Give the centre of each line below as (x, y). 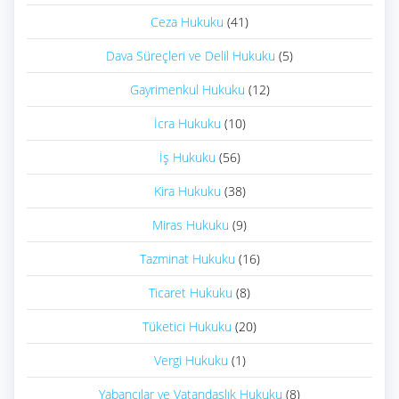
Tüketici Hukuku (187, 327)
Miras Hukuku (191, 225)
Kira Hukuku (187, 191)
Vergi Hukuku (191, 361)
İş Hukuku (187, 158)
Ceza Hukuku (187, 22)
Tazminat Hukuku (187, 259)
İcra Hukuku (187, 124)
